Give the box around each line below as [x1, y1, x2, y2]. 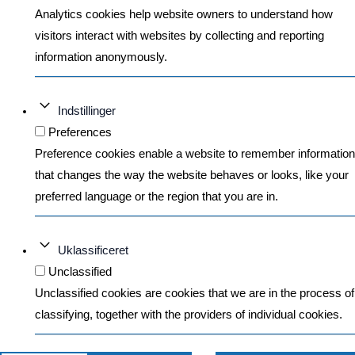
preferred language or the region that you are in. [34, 189, 278, 203]
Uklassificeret [57, 243, 128, 257]
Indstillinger [57, 104, 116, 117]
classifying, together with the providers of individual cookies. [34, 307, 342, 321]
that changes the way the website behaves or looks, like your [34, 168, 349, 181]
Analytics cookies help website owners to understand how [34, 7, 333, 21]
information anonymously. [34, 50, 167, 63]
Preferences [48, 125, 112, 139]
